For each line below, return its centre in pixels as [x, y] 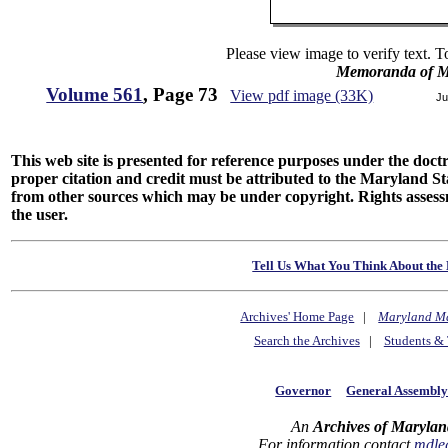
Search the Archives [306, 341]
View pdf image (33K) [302, 95]
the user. [40, 214]
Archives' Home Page [297, 317]
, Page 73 [181, 94]
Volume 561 [95, 94]
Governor [303, 390]
